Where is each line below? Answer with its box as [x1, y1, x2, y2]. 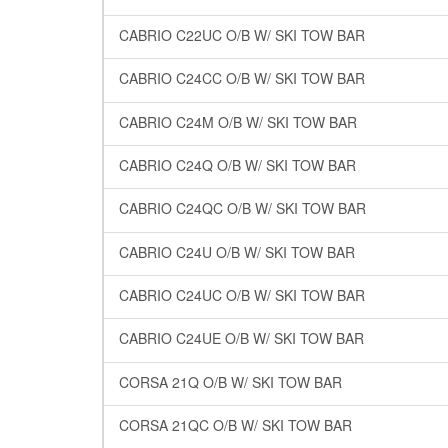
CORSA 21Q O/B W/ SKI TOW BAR [119, 371, 342, 392]
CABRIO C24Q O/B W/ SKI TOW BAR [119, 154, 356, 175]
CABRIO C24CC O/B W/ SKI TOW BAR [119, 68, 365, 89]
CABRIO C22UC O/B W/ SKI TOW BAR [119, 24, 365, 45]
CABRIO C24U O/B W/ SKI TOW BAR [119, 241, 355, 262]
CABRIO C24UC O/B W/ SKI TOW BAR [119, 284, 365, 305]
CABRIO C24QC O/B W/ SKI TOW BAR [119, 198, 366, 219]
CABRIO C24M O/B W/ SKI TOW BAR [119, 111, 357, 132]
